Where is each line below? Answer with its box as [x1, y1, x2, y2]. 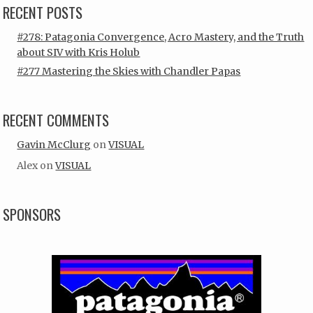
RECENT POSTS [3, 1, 83, 24]
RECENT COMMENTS [3, 108, 110, 131]
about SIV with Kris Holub [17, 46, 140, 59]
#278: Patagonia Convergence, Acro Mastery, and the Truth [17, 31, 305, 44]
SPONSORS [3, 203, 61, 226]
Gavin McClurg [17, 138, 92, 152]
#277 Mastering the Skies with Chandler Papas [17, 64, 241, 78]
